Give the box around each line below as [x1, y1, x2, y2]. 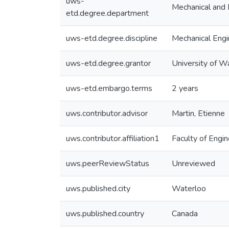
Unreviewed [172, 158, 215, 169]
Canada [172, 208, 198, 219]
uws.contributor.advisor [66, 108, 148, 119]
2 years [172, 83, 198, 94]
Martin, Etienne [172, 108, 225, 119]
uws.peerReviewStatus [66, 158, 149, 169]
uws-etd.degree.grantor [66, 58, 151, 69]
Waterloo [172, 183, 206, 194]
